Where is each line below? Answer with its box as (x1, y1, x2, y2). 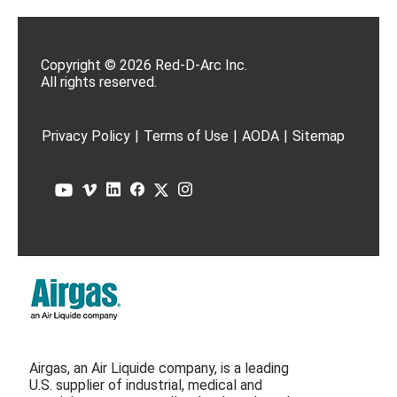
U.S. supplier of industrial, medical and (29, 377, 262, 393)
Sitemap (292, 128, 345, 144)
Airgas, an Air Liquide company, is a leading (29, 360, 289, 377)
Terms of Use (144, 128, 229, 144)
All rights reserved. (41, 74, 157, 90)
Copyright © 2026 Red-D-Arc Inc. (41, 57, 247, 74)
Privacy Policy (42, 128, 130, 144)
